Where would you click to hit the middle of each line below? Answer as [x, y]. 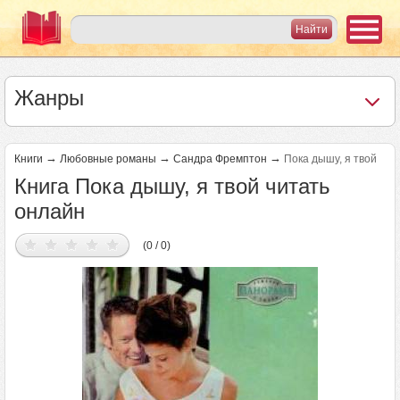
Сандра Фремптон [220, 159]
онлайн [50, 211]
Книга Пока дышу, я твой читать [172, 186]
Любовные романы [108, 159]
